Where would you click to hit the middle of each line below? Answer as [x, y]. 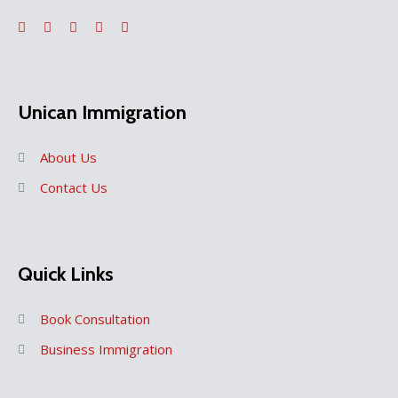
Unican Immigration [102, 113]
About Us [68, 158]
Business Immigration [106, 350]
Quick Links [66, 275]
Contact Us [74, 188]
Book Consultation [95, 319]
